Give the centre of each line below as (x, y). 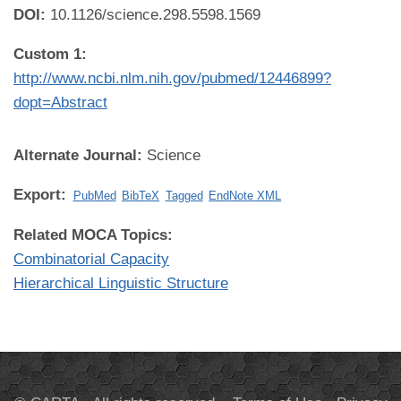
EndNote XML (245, 196)
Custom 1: (50, 54)
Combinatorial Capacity (91, 259)
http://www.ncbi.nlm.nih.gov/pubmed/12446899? (172, 78)
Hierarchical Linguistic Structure (121, 283)
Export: (42, 195)
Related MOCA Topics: (95, 235)
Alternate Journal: (80, 155)
